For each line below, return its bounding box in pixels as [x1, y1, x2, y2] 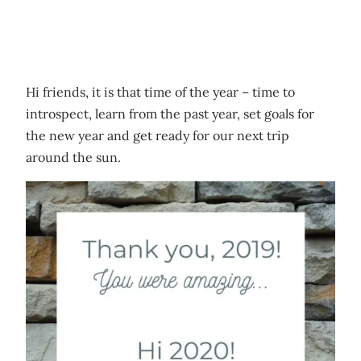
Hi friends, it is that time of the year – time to [26, 83, 295, 100]
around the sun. [26, 148, 121, 165]
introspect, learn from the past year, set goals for [26, 105, 314, 122]
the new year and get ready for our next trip [26, 127, 289, 143]
